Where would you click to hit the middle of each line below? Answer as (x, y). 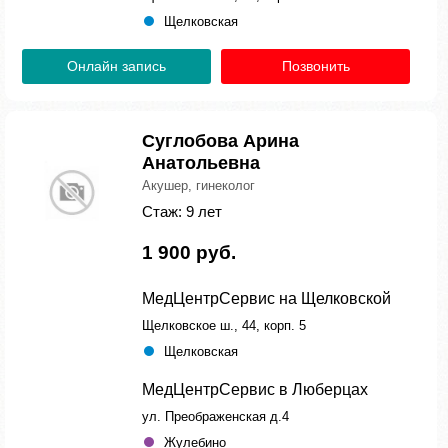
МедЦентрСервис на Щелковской (266, 298)
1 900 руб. (189, 252)
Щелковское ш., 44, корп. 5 (224, 325)
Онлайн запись (116, 66)
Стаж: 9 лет (182, 211)
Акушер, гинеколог (198, 185)
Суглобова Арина (220, 141)
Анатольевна (201, 163)
